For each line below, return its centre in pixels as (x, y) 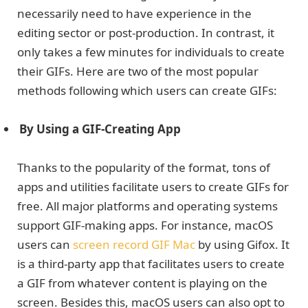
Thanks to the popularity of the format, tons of (144, 168)
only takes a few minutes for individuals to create (151, 52)
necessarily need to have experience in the (134, 13)
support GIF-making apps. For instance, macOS (145, 225)
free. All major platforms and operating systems (147, 206)
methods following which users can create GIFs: (147, 90)
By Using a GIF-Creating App (100, 129)
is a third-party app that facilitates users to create (151, 264)
